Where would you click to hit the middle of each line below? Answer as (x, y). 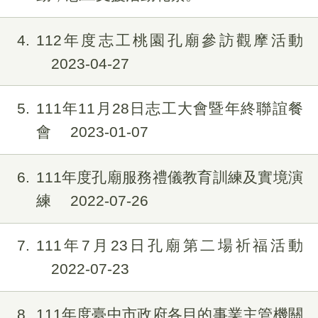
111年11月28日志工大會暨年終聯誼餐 (169, 109)
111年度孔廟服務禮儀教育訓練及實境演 (169, 177)
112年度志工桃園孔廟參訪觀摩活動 (169, 40)
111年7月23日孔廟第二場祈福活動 (169, 246)
